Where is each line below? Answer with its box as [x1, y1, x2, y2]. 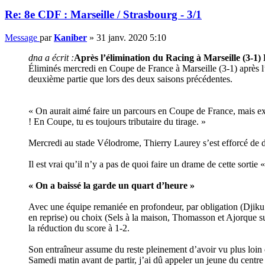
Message [5, 32, 37, 43]
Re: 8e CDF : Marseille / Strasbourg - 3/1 [5, 8, 202, 21]
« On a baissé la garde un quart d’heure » [28, 180, 195, 190]
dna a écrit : [28, 52, 74, 63]
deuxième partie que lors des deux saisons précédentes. [28, 73, 232, 84]
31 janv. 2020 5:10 [96, 32, 166, 43]
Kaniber [54, 32, 87, 43]
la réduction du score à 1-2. [28, 222, 130, 233]
